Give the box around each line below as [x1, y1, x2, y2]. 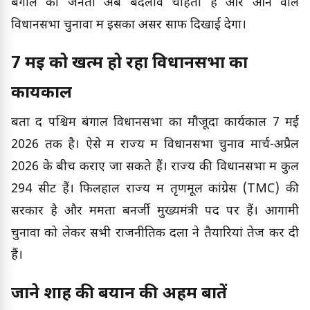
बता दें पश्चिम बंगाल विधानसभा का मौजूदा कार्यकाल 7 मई [11, 115, 299, 131]
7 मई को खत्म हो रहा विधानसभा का [11, 53, 248, 75]
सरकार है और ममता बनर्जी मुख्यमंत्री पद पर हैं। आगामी [11, 203, 299, 220]
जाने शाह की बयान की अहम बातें [11, 283, 231, 306]
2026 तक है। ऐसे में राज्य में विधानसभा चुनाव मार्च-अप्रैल [11, 137, 299, 154]
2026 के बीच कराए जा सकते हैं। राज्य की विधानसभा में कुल [11, 159, 299, 176]
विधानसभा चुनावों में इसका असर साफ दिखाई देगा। [11, 17, 246, 34]
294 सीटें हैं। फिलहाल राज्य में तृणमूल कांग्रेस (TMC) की [11, 181, 299, 198]
